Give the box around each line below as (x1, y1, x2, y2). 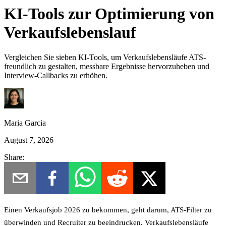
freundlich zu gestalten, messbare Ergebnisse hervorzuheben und (4, 62, 209, 71)
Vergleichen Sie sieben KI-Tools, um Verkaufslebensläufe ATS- (4, 52, 206, 62)
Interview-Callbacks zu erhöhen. (4, 71, 107, 80)
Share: (4, 152, 24, 161)
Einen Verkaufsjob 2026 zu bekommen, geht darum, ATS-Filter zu (4, 205, 212, 214)
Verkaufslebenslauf (4, 23, 136, 42)
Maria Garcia (4, 118, 46, 127)
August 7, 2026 (4, 135, 53, 144)
